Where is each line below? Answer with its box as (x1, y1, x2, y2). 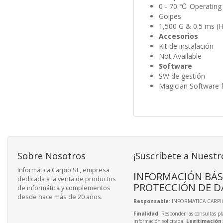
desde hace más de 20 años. (17, 193, 103, 202)
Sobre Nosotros (17, 150, 86, 162)
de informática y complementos (17, 184, 111, 193)
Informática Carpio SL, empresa (17, 166, 110, 175)
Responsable (133, 198, 169, 205)
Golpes (158, 11, 181, 21)
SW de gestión (158, 71, 205, 81)
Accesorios (158, 31, 198, 41)
